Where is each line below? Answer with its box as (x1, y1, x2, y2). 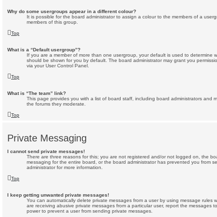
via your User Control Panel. (27, 63, 89, 69)
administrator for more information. (27, 165, 103, 170)
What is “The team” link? (7, 91, 66, 96)
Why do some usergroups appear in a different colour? (7, 9, 136, 15)
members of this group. (27, 19, 78, 25)
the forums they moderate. (27, 101, 86, 107)
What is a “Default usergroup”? (7, 47, 80, 53)
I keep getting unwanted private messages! (7, 192, 109, 198)
